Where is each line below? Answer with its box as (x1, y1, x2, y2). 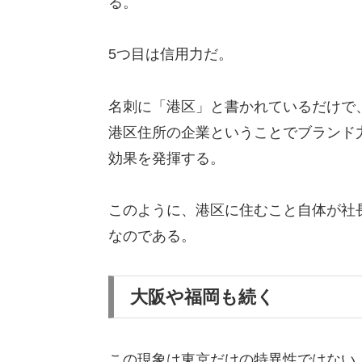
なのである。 (107, 228, 196, 245)
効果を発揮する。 (107, 149, 225, 166)
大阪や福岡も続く (129, 286, 275, 307)
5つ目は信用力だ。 (107, 46, 233, 63)
